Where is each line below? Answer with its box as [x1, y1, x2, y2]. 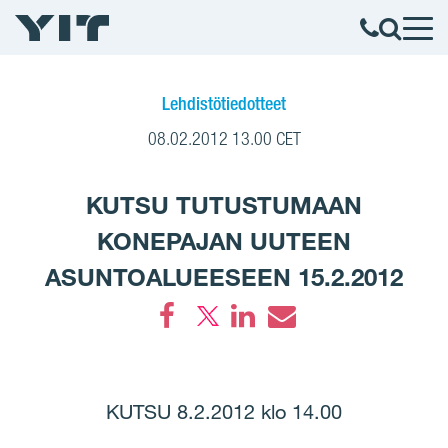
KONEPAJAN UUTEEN [97, 226, 351, 256]
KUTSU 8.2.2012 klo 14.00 [106, 400, 342, 424]
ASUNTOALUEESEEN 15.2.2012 [45, 262, 403, 292]
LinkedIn [229, 333, 331, 361]
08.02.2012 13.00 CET [147, 128, 301, 149]
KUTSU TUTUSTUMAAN [86, 190, 362, 220]
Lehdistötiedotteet [162, 92, 286, 114]
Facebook [153, 333, 261, 361]
